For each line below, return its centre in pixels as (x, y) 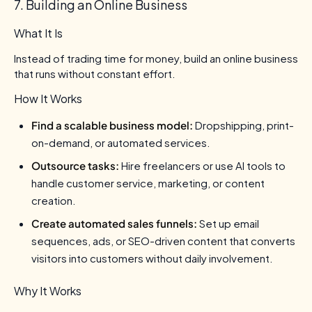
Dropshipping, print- (243, 125)
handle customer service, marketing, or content (148, 182)
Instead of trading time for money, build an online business (156, 58)
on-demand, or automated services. (121, 142)
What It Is (38, 33)
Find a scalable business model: (112, 125)
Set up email (228, 223)
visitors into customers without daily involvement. (152, 258)
